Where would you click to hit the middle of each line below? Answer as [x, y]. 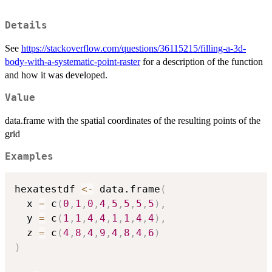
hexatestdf [48, 189]
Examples [29, 156]
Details [26, 25]
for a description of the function [202, 61]
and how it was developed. [56, 75]
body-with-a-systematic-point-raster [73, 61]
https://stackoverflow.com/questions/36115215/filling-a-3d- [134, 48]
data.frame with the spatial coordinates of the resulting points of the [133, 120]
